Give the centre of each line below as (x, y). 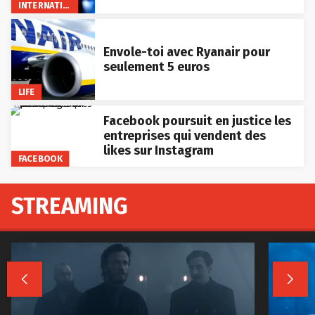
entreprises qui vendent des (184, 136)
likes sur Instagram (158, 151)
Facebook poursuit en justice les (197, 121)
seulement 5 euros (156, 66)
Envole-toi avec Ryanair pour (186, 52)
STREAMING (70, 206)
